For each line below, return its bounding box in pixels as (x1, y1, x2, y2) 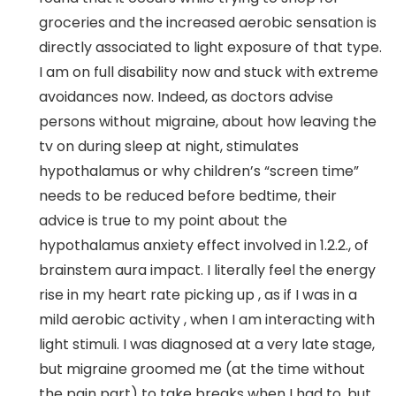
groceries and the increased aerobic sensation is (39, 11, 377, 33)
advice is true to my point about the (39, 209, 287, 231)
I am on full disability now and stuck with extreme (39, 61, 378, 82)
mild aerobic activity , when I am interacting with (39, 308, 375, 330)
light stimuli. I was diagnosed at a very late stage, (39, 333, 375, 354)
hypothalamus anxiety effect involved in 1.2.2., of (39, 234, 369, 255)
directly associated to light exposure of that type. (39, 36, 382, 57)
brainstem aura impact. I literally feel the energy (39, 259, 376, 280)
